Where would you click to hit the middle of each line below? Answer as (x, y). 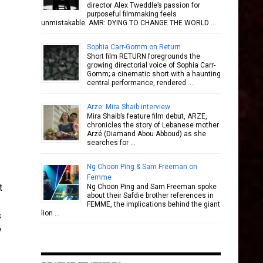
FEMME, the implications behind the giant (154, 204)
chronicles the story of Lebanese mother (153, 125)
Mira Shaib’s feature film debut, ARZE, (147, 116)
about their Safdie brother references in (150, 195)
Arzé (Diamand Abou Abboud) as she (146, 134)
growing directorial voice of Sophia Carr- (151, 65)
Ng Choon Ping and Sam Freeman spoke (152, 187)
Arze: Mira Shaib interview (129, 107)
